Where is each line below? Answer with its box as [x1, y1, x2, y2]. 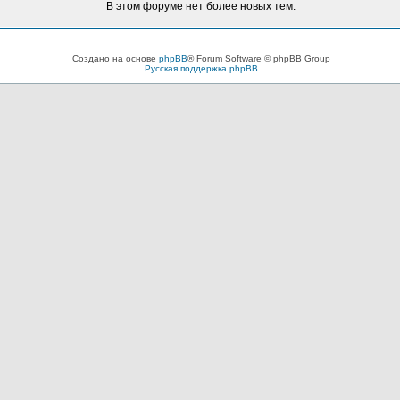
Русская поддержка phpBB [144, 63, 258, 73]
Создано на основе [71, 54, 159, 63]
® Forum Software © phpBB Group [187, 54, 330, 63]
